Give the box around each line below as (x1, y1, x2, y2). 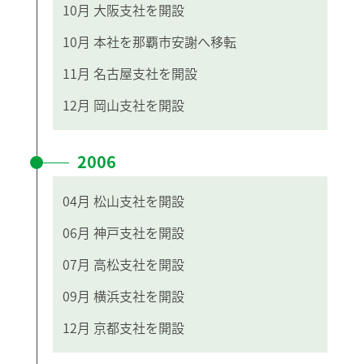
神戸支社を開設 (93, 222, 184, 242)
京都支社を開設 (93, 317, 184, 337)
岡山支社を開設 (90, 94, 184, 115)
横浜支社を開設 (93, 285, 184, 305)
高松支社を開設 (93, 253, 184, 274)
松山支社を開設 (93, 190, 184, 210)
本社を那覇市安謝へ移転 (90, 31, 236, 51)
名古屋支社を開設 (90, 63, 197, 83)
